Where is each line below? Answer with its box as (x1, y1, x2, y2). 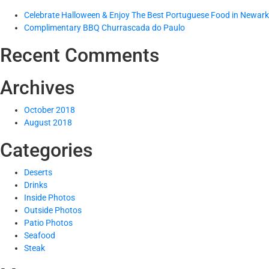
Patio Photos (24, 218, 73, 228)
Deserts (24, 168, 52, 177)
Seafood (24, 231, 55, 240)
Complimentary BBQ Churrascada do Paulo (24, 23, 185, 32)
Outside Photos (24, 205, 82, 215)
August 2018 (24, 118, 72, 127)
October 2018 (24, 105, 75, 115)
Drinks (24, 180, 47, 190)
